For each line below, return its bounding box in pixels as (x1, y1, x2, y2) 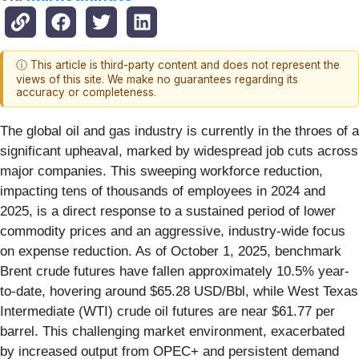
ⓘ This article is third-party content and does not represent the (16, 58, 340, 72)
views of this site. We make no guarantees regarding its (16, 73, 298, 87)
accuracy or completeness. (16, 86, 156, 99)
